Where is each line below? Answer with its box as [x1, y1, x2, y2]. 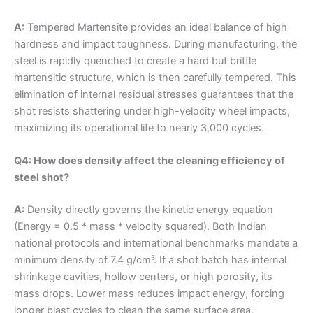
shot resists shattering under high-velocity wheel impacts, [14, 104, 290, 117]
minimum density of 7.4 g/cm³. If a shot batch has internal [14, 254, 286, 267]
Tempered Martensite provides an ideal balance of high [24, 20, 287, 34]
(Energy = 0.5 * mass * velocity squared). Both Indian [14, 220, 267, 233]
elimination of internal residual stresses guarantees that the [14, 87, 293, 101]
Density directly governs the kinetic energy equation [24, 203, 273, 217]
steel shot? [14, 171, 69, 184]
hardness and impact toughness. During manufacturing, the [14, 37, 297, 50]
